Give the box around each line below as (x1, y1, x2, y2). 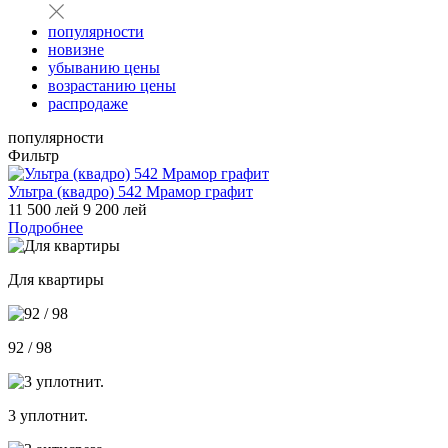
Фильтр (8, 146, 59, 164)
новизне (48, 40, 104, 58)
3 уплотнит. (8, 406, 88, 424)
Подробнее (8, 218, 83, 236)
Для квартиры (8, 270, 104, 288)
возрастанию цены (48, 76, 176, 94)
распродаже (48, 94, 128, 112)
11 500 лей (8, 200, 79, 218)
